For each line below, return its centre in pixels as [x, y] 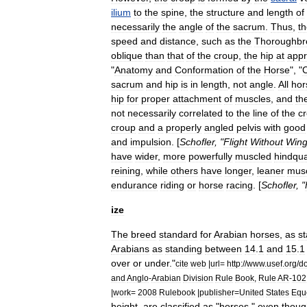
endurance [134, 185]
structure [225, 12]
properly [184, 127]
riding [172, 185]
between [223, 248]
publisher [217, 292]
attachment [197, 98]
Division [198, 278]
